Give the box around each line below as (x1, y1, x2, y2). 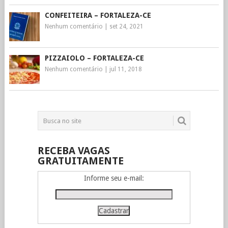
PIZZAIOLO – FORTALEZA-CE (44, 54, 144, 62)
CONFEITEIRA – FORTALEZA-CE (44, 11, 151, 19)
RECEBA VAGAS (37, 145, 110, 157)
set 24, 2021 (109, 23, 144, 30)
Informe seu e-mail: (83, 174, 144, 182)
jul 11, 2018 (109, 66, 142, 73)
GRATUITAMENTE (37, 155, 124, 167)
